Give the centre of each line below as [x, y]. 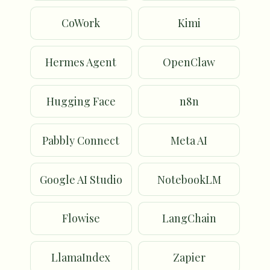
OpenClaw [189, 62]
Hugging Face [81, 102]
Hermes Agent [81, 62]
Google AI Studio [81, 179]
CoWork [81, 23]
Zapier [189, 258]
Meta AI [189, 140]
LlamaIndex [81, 258]
